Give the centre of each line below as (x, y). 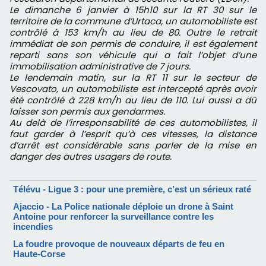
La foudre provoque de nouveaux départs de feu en (119, 243)
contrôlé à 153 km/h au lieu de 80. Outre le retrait (133, 32)
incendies (33, 226)
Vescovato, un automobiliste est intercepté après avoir (133, 88)
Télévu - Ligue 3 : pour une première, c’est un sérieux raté (132, 189)
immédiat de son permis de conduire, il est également (133, 43)
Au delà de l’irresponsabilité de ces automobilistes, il (133, 122)
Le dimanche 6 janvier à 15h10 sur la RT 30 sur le (133, 9)
